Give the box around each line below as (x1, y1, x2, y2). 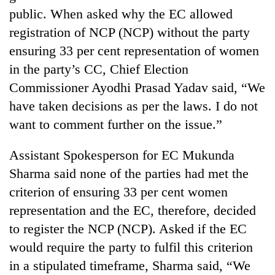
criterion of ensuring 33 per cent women (9, 184, 228, 199)
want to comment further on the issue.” (9, 116, 222, 132)
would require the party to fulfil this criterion (9, 239, 253, 255)
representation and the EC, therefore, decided (9, 202, 256, 218)
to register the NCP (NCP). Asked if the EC (9, 220, 247, 236)
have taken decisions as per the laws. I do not (9, 98, 258, 114)
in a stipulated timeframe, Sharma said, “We (9, 257, 250, 273)
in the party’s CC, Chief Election (9, 61, 188, 77)
